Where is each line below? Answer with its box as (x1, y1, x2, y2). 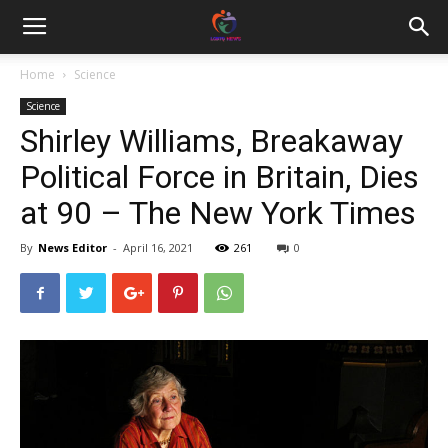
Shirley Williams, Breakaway (20, 122, 403, 160)
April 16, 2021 (123, 240, 193, 255)
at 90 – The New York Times (20, 194, 416, 232)
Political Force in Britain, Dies (20, 158, 419, 196)
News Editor (38, 240, 107, 255)
